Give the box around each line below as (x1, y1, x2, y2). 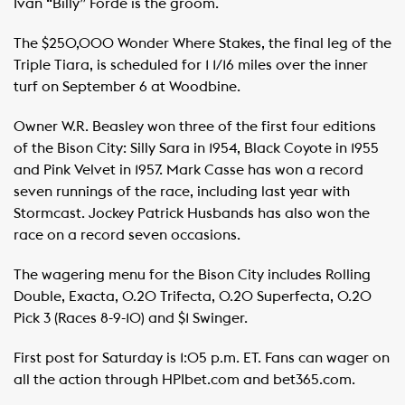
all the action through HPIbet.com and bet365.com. (14, 372, 355, 387)
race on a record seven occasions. (14, 227, 240, 242)
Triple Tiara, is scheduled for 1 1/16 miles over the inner (14, 57, 368, 72)
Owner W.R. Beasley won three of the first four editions (14, 118, 376, 134)
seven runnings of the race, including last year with (14, 184, 350, 199)
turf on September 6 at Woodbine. (14, 79, 240, 94)
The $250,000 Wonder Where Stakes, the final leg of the (14, 35, 391, 51)
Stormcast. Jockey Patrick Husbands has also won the (14, 205, 370, 221)
